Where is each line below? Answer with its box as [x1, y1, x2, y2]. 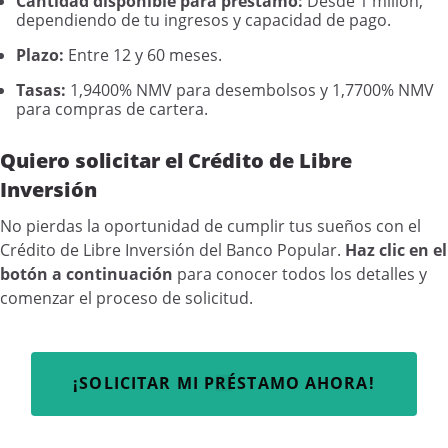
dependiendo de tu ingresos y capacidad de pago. [16, 9, 391, 32]
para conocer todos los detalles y [173, 263, 427, 286]
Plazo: [16, 44, 64, 67]
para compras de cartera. [16, 98, 208, 121]
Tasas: [16, 79, 66, 102]
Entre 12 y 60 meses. [64, 44, 222, 67]
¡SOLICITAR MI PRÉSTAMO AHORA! [73, 372, 375, 395]
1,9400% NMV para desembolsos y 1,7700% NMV [66, 79, 434, 102]
